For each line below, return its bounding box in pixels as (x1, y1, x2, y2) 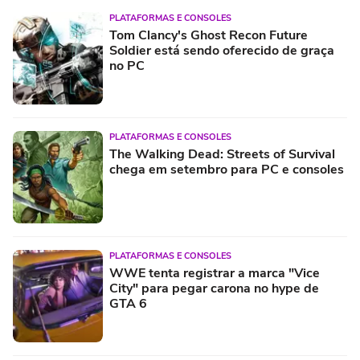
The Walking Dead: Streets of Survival (109, 145, 335, 163)
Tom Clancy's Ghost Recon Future (109, 26, 308, 44)
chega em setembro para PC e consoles (109, 160, 344, 178)
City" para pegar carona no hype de (109, 279, 319, 297)
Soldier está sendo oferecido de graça (109, 41, 334, 59)
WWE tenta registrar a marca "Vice (109, 264, 320, 282)
